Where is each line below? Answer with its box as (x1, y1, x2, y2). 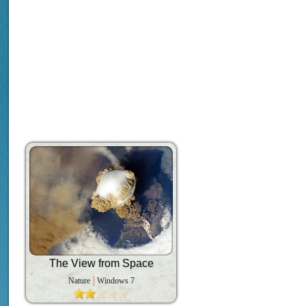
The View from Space (48, 258, 154, 270)
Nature (68, 276, 90, 286)
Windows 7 (96, 276, 135, 286)
